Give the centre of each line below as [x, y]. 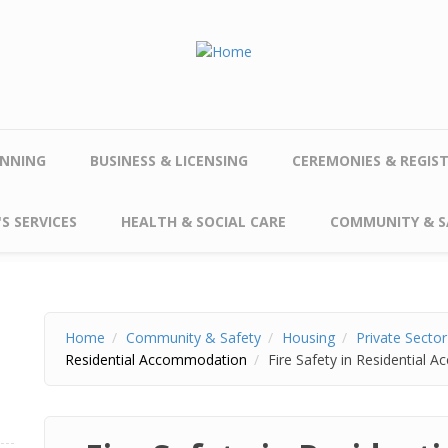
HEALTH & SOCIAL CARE [203, 221]
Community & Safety [193, 337]
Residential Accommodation [156, 359]
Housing [308, 337]
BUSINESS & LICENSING [169, 160]
